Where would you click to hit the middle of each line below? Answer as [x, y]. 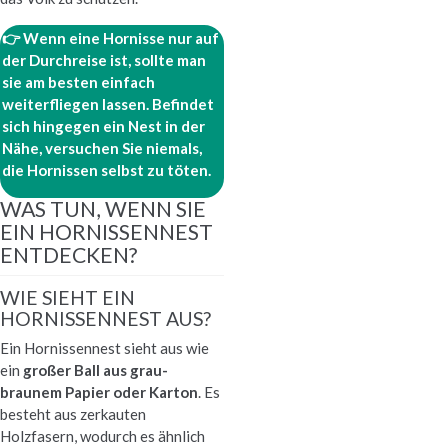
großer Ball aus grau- [95, 369]
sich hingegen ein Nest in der [103, 126]
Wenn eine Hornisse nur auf [121, 38]
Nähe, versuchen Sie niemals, [102, 148]
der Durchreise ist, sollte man [104, 60]
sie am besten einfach [78, 82]
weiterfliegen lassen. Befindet [108, 104]
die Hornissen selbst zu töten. [106, 170]
